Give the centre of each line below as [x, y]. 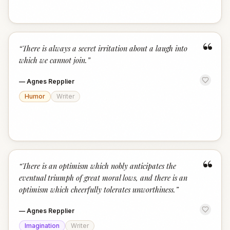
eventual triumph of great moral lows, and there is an [103, 178]
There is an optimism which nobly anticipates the [99, 166]
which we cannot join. [53, 60]
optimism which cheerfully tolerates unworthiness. [97, 189]
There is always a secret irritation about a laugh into [105, 48]
